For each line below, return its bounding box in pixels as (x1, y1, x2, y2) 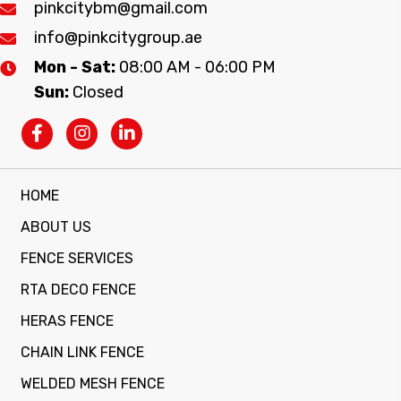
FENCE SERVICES (21, 249, 133, 267)
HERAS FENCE (21, 311, 114, 329)
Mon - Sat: (34, 56, 119, 77)
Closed (73, 81, 124, 102)
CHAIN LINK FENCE (21, 343, 144, 361)
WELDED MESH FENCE (21, 374, 165, 392)
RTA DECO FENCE (21, 280, 136, 298)
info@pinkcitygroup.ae (34, 27, 202, 47)
